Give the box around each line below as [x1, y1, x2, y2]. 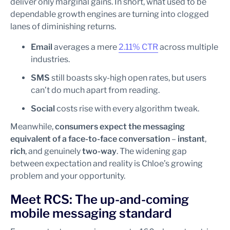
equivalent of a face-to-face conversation [10, 133, 170, 144]
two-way [82, 146, 117, 156]
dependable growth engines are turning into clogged [10, 9, 209, 19]
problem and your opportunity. [10, 170, 125, 181]
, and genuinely [25, 146, 82, 156]
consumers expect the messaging [55, 121, 185, 131]
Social [31, 103, 55, 113]
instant [178, 133, 205, 144]
